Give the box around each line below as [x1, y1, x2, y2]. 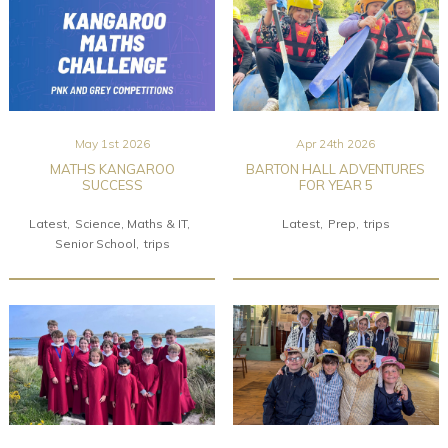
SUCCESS [81, 176, 143, 193]
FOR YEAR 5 [298, 176, 373, 193]
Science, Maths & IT [75, 215, 187, 231]
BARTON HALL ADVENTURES [246, 160, 426, 177]
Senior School [54, 235, 136, 251]
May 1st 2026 [74, 135, 150, 151]
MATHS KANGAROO [49, 160, 175, 177]
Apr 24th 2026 [296, 135, 376, 151]
